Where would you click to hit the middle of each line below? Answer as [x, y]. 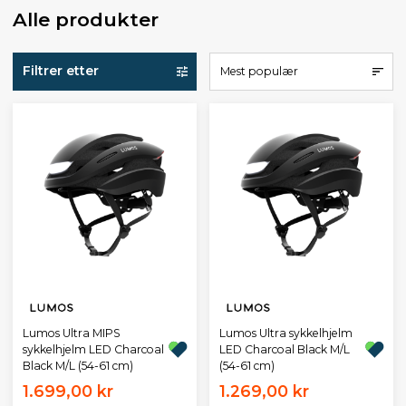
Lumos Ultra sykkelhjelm [285, 333]
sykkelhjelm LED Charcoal [93, 349]
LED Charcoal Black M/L [284, 349]
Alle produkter [86, 19]
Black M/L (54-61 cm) [77, 365]
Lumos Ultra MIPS [71, 333]
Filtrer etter [60, 71]
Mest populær [259, 71]
